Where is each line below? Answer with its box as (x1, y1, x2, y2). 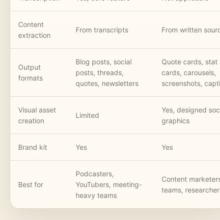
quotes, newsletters (76, 79, 138, 88)
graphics (162, 116, 190, 125)
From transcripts (76, 26, 128, 34)
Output (18, 63, 41, 72)
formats (18, 74, 43, 82)
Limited (76, 111, 99, 120)
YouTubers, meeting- (76, 180, 142, 189)
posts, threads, (76, 68, 124, 77)
